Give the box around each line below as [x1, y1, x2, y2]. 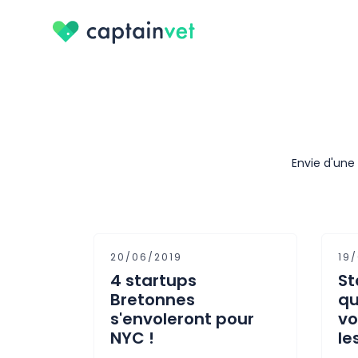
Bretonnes [110, 288, 195, 311]
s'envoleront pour [110, 308, 254, 330]
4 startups [110, 269, 197, 292]
